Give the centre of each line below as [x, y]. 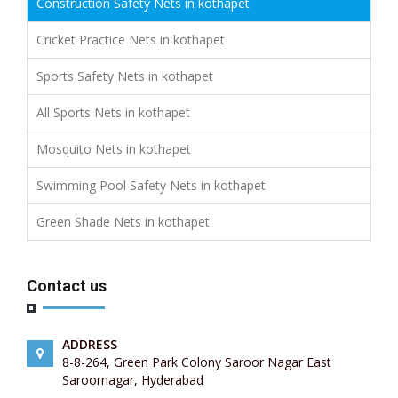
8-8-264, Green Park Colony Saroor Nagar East [197, 362]
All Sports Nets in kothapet [113, 112]
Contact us [67, 285]
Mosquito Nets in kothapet [114, 148]
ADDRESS [90, 344]
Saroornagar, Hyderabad [133, 379]
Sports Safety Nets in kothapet [125, 76]
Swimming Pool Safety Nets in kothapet [151, 185]
